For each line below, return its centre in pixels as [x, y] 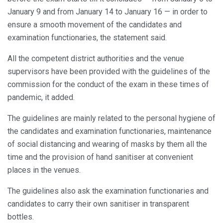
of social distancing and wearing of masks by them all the [107, 144]
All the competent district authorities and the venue [96, 59]
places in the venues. [44, 170]
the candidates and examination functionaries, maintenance [110, 131]
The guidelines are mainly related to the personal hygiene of [111, 118]
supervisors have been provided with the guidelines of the [109, 72]
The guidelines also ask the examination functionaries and [108, 191]
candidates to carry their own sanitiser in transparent [98, 204]
